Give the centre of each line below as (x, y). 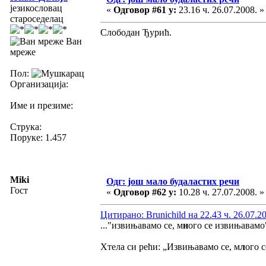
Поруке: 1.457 (38, 137)
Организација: (39, 84)
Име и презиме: (42, 105)
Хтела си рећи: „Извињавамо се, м (170, 246)
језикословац (36, 8)
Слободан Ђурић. (136, 32)
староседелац (37, 18)
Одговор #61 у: (145, 9)
